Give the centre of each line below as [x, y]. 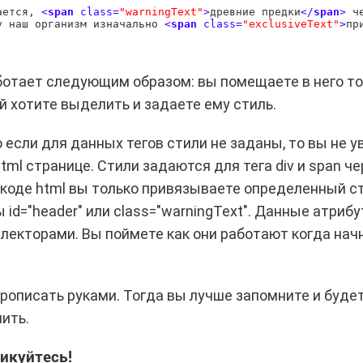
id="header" [45, 211]
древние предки [255, 11]
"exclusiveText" [290, 23]
